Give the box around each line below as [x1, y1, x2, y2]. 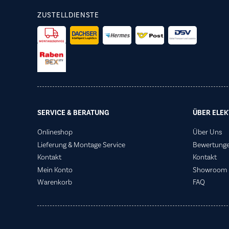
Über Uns [192, 128, 222, 138]
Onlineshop [37, 128, 73, 138]
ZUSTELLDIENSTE [37, 11, 99, 20]
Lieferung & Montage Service [37, 140, 125, 150]
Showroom [192, 165, 227, 175]
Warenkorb [37, 178, 72, 188]
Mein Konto [37, 165, 73, 175]
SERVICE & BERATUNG [37, 108, 109, 118]
